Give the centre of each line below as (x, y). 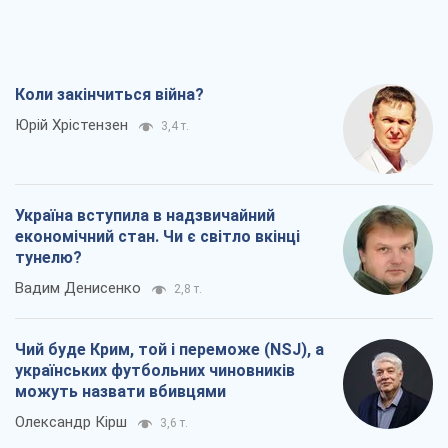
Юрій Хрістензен (71, 124)
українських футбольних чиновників (155, 370)
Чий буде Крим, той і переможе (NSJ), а (169, 349)
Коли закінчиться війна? (109, 94)
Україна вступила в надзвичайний (145, 215)
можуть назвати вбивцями (120, 391)
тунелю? (48, 257)
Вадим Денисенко (78, 287)
